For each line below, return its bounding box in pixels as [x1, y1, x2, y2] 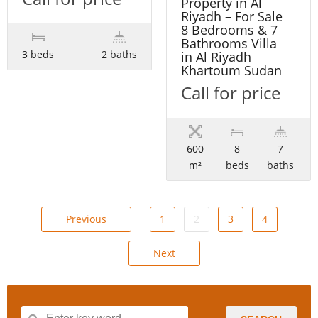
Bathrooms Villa [181, 35, 277, 53]
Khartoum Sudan [181, 62, 282, 79]
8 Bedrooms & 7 [181, 21, 278, 39]
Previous [65, 212, 106, 226]
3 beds [22, 48, 54, 62]
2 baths [102, 48, 137, 62]
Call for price [181, 81, 280, 105]
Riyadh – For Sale [181, 8, 283, 26]
